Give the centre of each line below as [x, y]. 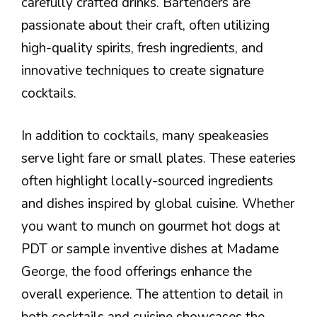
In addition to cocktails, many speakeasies [145, 136]
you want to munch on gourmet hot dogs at [151, 227]
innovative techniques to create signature [143, 70]
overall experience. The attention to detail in [152, 295]
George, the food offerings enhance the [137, 272]
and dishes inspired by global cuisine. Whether [158, 204]
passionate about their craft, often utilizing [145, 25]
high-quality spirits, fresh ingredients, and [142, 48]
